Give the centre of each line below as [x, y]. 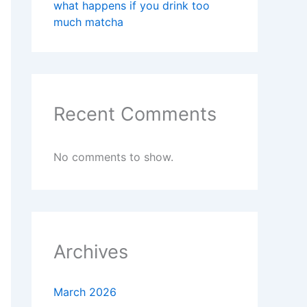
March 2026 [85, 292]
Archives [91, 252]
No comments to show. [113, 157]
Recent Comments [135, 114]
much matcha [88, 22]
